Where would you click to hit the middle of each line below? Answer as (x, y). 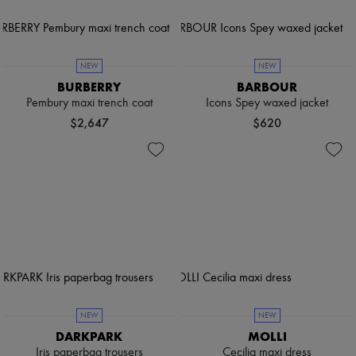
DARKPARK (89, 336)
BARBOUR (267, 87)
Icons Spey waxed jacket (267, 103)
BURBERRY (89, 87)
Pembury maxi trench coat (89, 103)
